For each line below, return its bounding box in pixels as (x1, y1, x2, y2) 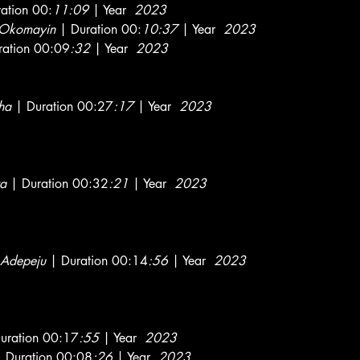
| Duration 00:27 (11, 98, 113, 115)
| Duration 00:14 (46, 252, 148, 269)
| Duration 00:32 (6, 175, 108, 192)
